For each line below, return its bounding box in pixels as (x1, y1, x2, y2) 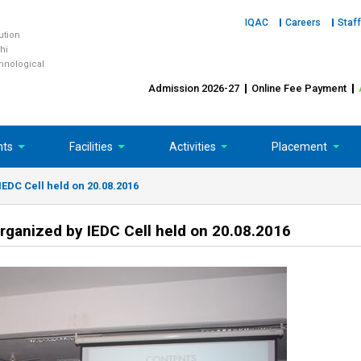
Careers (285, 17, 321, 28)
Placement (272, 140, 330, 154)
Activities (168, 140, 218, 154)
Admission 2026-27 (148, 82, 239, 95)
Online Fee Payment (251, 82, 346, 95)
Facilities (68, 140, 115, 154)
